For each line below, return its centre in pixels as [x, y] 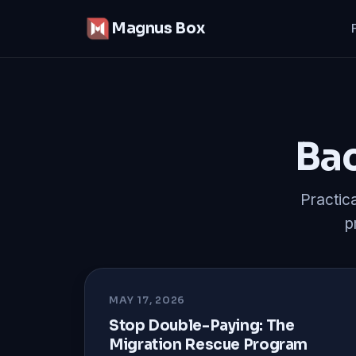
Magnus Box [158, 29]
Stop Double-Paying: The [202, 325]
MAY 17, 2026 [147, 300]
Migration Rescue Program [209, 344]
